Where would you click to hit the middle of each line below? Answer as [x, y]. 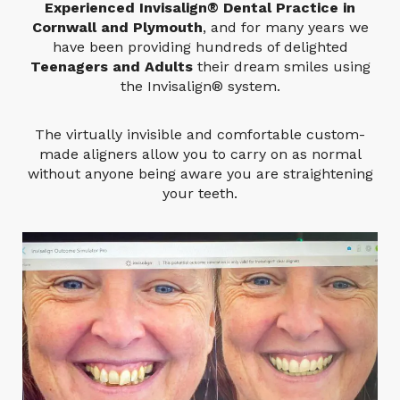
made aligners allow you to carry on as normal [200, 154]
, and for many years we [285, 27]
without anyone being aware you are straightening [200, 174]
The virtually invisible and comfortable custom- [200, 134]
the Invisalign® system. [200, 86]
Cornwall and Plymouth [117, 27]
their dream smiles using [281, 67]
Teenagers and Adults [111, 67]
